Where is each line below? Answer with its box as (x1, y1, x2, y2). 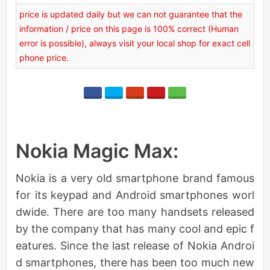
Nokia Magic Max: (16, 139, 178, 163)
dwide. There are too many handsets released (16, 205, 254, 218)
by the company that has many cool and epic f (16, 222, 254, 235)
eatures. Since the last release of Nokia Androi (16, 239, 254, 252)
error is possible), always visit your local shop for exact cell (19, 37, 250, 48)
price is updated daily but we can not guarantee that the (19, 8, 242, 19)
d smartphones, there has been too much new (16, 256, 254, 269)
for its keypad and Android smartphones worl (16, 188, 254, 201)
